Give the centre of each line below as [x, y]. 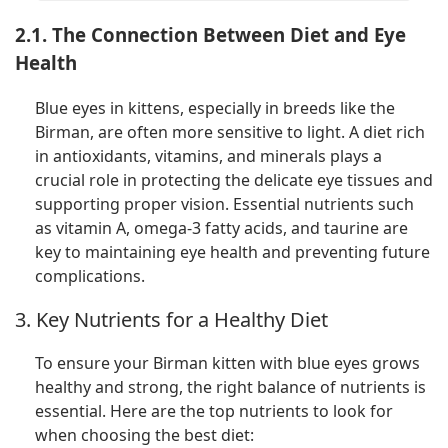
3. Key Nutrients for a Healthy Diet [171, 319]
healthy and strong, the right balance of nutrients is [230, 387]
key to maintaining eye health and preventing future [232, 252]
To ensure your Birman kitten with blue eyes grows [227, 363]
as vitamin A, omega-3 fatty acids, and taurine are [221, 228]
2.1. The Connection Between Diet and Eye [210, 35]
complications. [90, 276]
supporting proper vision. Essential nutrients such [224, 204]
